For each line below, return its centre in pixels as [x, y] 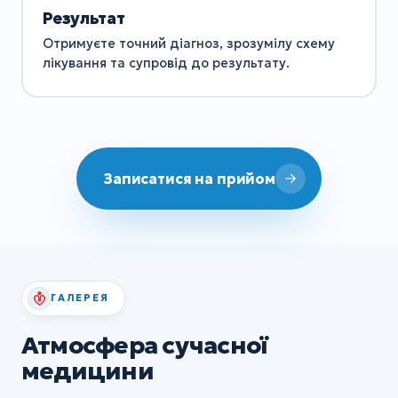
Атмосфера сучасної [145, 345]
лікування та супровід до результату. [166, 64]
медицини [88, 370]
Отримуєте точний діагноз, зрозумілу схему [188, 44]
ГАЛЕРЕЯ [80, 298]
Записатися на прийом [189, 178]
